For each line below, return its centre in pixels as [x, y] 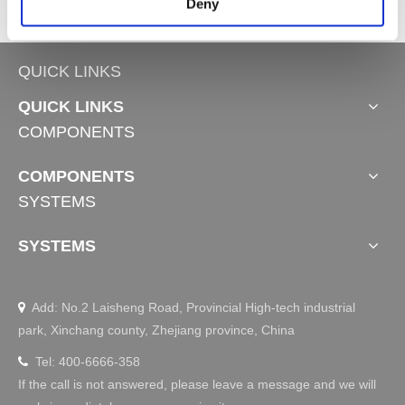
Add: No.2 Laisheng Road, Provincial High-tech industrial [190, 308]
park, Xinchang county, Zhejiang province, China [156, 330]
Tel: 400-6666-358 [88, 362]
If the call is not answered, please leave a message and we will [197, 385]
